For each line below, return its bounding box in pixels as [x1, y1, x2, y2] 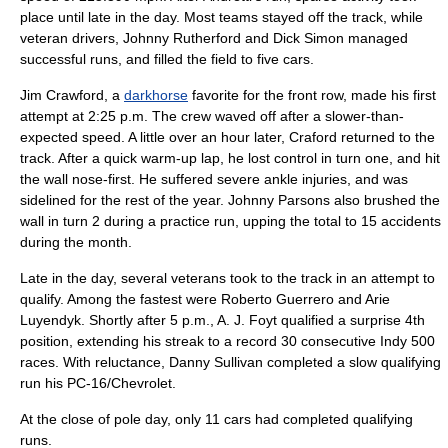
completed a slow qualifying [263, 354, 441, 370]
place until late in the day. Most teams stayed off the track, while [20, 9, 423, 25]
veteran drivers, [20, 30, 123, 46]
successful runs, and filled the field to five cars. [20, 51, 314, 67]
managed [344, 30, 408, 46]
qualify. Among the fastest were [20, 291, 221, 307]
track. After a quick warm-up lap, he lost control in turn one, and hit [20, 150, 440, 166]
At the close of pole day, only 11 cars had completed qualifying [20, 411, 413, 427]
